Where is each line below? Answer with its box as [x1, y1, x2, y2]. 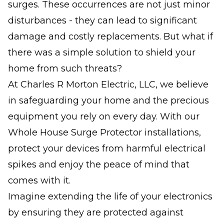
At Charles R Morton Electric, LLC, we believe [8, 78, 208, 90]
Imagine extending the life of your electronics [8, 190, 212, 202]
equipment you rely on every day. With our [8, 110, 199, 122]
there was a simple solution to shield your [8, 46, 195, 58]
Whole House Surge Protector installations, [8, 126, 201, 138]
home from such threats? [8, 62, 122, 74]
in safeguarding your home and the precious [8, 94, 209, 106]
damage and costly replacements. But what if [8, 30, 213, 42]
